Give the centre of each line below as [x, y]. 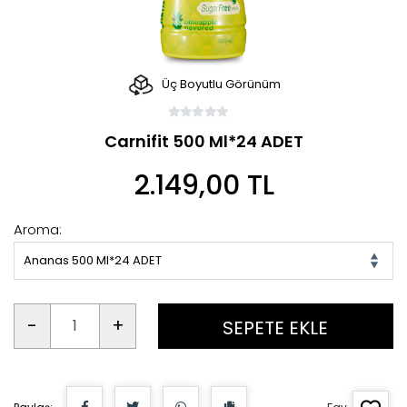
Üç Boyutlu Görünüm [219, 84]
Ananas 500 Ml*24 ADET [93, 260]
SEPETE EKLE [276, 328]
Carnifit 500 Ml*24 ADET [203, 141]
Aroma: [38, 229]
